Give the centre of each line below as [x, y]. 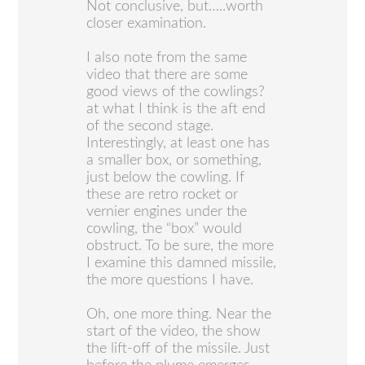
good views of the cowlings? [176, 92]
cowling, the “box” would [165, 229]
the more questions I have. [170, 280]
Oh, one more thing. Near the [179, 314]
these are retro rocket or [163, 194]
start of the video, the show [174, 331]
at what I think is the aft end [176, 109]
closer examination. [147, 23]
